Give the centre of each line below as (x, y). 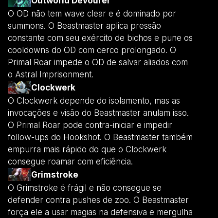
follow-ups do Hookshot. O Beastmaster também (100, 137)
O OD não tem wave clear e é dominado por (92, 13)
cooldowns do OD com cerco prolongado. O (92, 50)
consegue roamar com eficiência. (70, 161)
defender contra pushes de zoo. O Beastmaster (98, 200)
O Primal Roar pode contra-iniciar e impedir (90, 125)
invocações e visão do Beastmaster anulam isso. (98, 113)
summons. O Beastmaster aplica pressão (84, 26)
